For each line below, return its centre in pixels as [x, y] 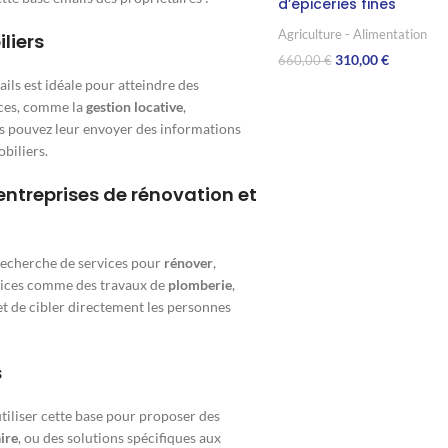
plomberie [200, 285]
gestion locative [134, 107]
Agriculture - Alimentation [352, 34]
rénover [188, 263]
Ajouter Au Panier [329, 91]
